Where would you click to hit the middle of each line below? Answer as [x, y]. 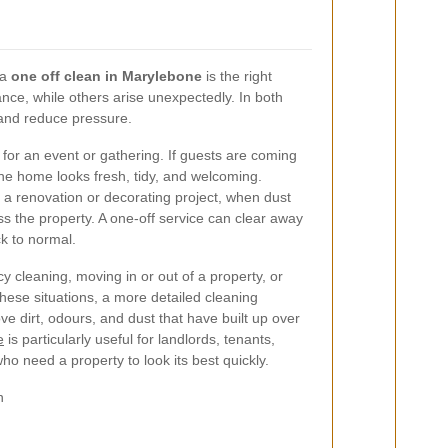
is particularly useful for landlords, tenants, [139, 339]
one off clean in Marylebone [106, 76]
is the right [237, 76]
